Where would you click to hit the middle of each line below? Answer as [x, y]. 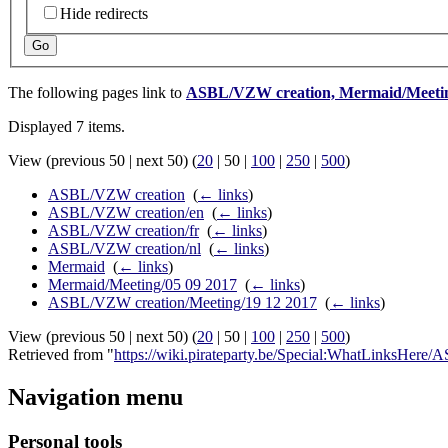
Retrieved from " [61, 355]
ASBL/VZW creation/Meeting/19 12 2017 [182, 303]
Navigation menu [95, 397]
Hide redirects [104, 14]
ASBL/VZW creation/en [126, 213]
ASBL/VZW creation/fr [123, 231]
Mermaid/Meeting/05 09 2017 [142, 285]
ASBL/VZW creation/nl [124, 249]
